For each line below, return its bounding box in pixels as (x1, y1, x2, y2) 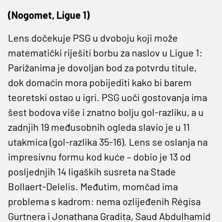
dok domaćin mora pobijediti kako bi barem (8, 76, 192, 88)
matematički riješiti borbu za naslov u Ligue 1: (8, 46, 203, 58)
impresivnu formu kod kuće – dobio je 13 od (8, 150, 191, 163)
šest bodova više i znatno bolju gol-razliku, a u (8, 106, 204, 118)
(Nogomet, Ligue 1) (8, 8, 90, 21)
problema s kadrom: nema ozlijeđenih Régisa (8, 195, 201, 207)
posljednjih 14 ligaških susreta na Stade (8, 165, 176, 177)
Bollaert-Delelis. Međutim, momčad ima (8, 180, 178, 192)
